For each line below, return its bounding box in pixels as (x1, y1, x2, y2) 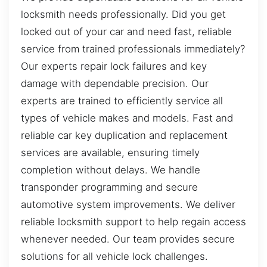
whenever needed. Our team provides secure (21, 232, 235, 245)
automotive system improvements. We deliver (21, 198, 235, 210)
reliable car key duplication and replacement (21, 129, 228, 141)
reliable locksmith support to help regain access (21, 215, 246, 228)
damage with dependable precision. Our (21, 77, 209, 89)
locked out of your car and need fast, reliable (21, 25, 232, 38)
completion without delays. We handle (21, 163, 200, 176)
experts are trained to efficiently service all (21, 94, 223, 107)
